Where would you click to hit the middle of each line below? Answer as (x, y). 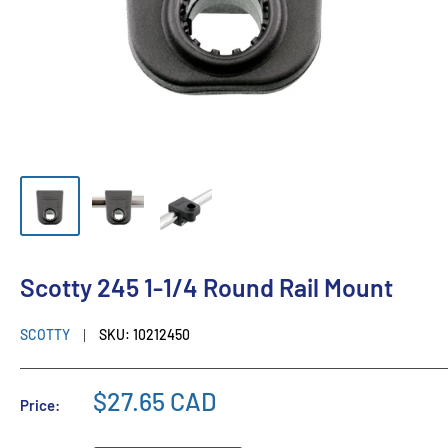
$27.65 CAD (154, 400)
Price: (40, 404)
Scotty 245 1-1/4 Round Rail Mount (206, 286)
